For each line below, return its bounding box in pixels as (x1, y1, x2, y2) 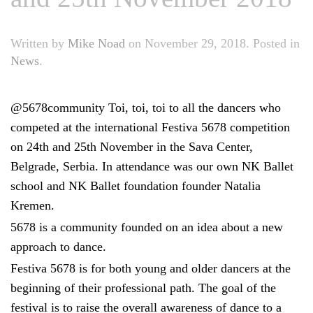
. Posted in (246, 36, 300, 51)
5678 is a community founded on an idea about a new (10, 220, 283, 235)
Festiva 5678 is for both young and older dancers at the (10, 261, 291, 276)
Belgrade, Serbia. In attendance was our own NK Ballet (10, 159, 293, 174)
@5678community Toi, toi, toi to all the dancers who (10, 101, 281, 115)
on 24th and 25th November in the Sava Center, (10, 140, 253, 154)
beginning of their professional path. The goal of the (10, 281, 276, 296)
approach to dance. (10, 240, 106, 254)
